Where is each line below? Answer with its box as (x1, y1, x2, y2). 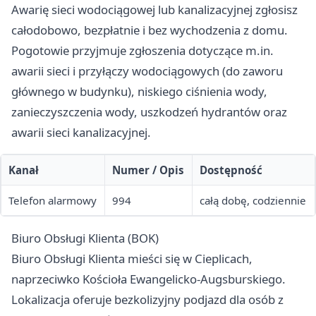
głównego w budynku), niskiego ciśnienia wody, (11, 83, 267, 100)
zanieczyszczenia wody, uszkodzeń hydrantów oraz (11, 104, 287, 121)
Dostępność (200, 163, 262, 178)
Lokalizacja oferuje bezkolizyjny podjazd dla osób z (11, 291, 284, 308)
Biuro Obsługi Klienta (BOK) (11, 230, 159, 247)
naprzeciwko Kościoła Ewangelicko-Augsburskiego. (11, 271, 286, 288)
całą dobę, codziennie (200, 193, 306, 208)
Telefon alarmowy (8, 193, 97, 208)
